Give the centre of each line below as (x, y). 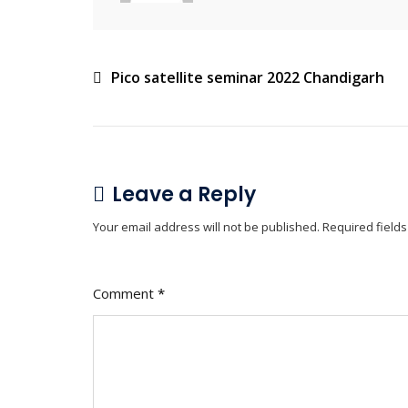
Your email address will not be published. (206, 226)
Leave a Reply (184, 194)
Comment (125, 293)
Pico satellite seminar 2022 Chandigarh (248, 77)
